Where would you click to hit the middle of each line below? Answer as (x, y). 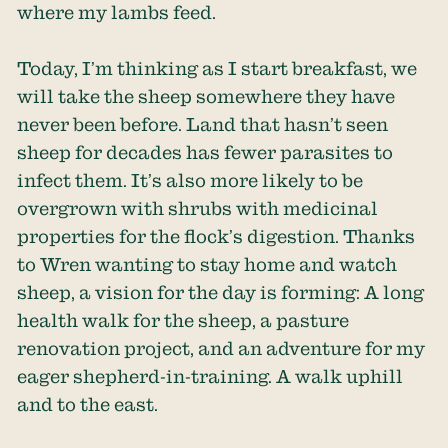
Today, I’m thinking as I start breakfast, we (217, 68)
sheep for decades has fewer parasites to (205, 152)
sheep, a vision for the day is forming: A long (221, 292)
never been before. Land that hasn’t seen (203, 124)
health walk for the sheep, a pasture (183, 320)
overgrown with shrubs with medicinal (198, 208)
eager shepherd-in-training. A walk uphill (210, 376)
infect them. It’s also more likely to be (190, 180)
